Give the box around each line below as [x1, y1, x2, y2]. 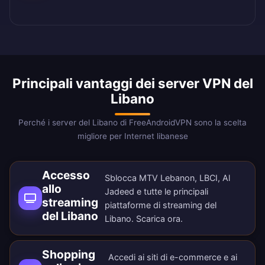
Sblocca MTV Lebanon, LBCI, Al [104, 173, 230, 183]
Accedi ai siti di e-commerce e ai [108, 252, 238, 263]
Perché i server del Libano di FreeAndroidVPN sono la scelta [18, 118, 247, 128]
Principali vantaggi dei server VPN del [12, 75, 253, 92]
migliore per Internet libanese [77, 131, 188, 141]
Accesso [42, 168, 90, 183]
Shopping [42, 247, 95, 262]
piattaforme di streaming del [104, 200, 216, 211]
